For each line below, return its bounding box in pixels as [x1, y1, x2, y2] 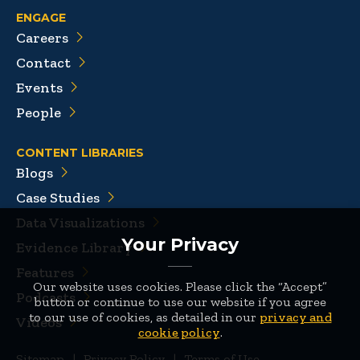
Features [16, 264, 74, 282]
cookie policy [137, 325, 220, 340]
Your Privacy [121, 234, 239, 256]
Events [16, 79, 63, 97]
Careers [16, 29, 68, 47]
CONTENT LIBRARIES [16, 145, 144, 161]
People [16, 104, 61, 122]
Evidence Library [16, 239, 133, 257]
